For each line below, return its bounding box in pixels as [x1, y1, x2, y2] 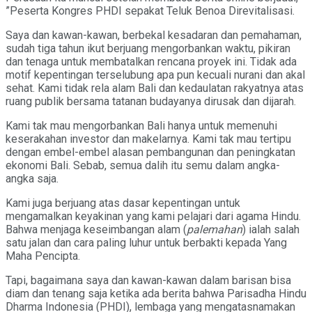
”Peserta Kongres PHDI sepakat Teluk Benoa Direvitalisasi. [6, 3, 295, 17]
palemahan [187, 222, 242, 236]
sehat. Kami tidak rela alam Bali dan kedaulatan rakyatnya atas [6, 81, 304, 95]
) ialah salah [242, 222, 299, 236]
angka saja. [6, 171, 58, 185]
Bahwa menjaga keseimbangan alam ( [6, 222, 187, 236]
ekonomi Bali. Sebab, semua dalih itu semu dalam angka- [6, 158, 280, 172]
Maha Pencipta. [6, 249, 80, 263]
